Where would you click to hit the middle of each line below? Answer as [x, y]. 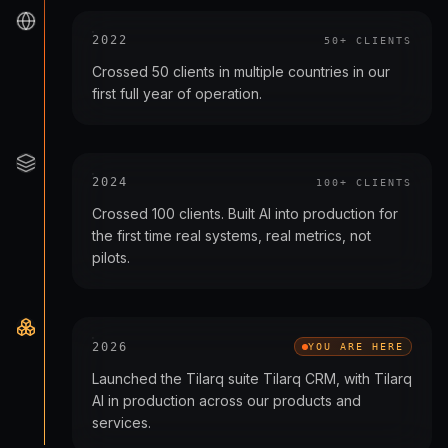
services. [121, 422]
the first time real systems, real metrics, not [231, 235]
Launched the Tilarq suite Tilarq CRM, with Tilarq [252, 378]
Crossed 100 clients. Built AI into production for [245, 213]
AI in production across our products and [226, 400]
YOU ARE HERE [356, 346]
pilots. [111, 257]
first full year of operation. [177, 93]
